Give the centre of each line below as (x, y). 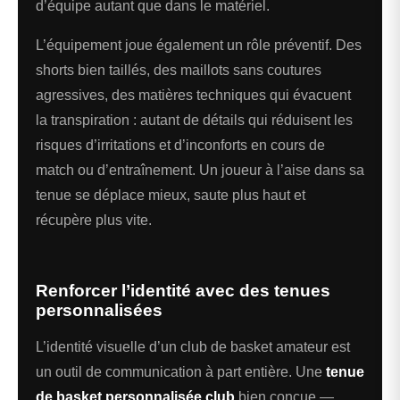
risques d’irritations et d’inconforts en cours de (180, 145)
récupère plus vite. (94, 220)
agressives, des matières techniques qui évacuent (193, 95)
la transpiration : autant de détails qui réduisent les (194, 120)
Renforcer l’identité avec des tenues (183, 290)
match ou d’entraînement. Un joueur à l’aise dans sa (200, 170)
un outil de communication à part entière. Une (181, 371)
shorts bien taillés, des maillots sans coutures (179, 70)
